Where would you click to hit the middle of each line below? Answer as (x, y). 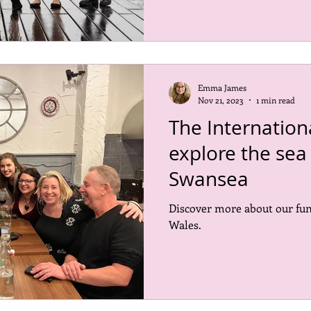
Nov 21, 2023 (221, 100)
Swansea (209, 178)
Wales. (185, 224)
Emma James (222, 87)
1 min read (276, 100)
